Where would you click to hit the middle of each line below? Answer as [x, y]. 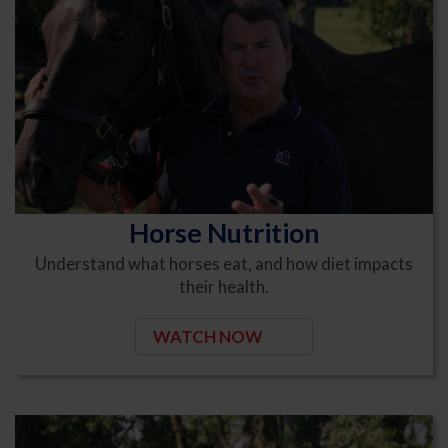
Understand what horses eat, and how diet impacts [224, 263]
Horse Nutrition [224, 232]
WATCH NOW [209, 336]
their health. [224, 286]
